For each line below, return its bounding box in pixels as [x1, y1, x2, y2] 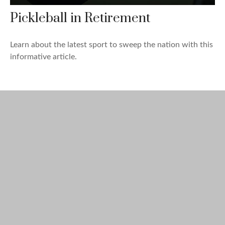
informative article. [10, 53, 77, 61]
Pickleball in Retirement [10, 10, 150, 27]
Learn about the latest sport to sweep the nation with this [10, 41, 213, 49]
